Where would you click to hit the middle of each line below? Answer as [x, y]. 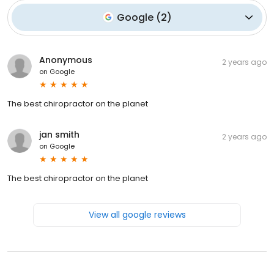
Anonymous [66, 60]
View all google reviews [137, 214]
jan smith [59, 134]
